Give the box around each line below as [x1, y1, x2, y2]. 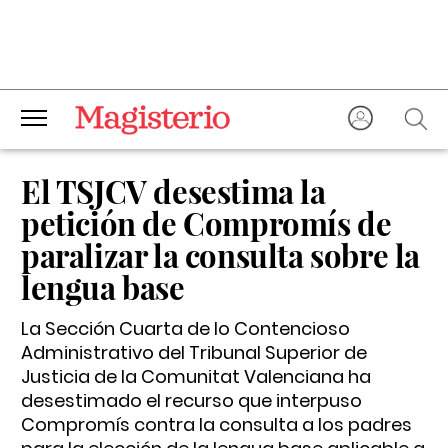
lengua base [21, 266, 185, 308]
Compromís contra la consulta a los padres [21, 412, 412, 437]
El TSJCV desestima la [21, 170, 326, 212]
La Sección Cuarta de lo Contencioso [21, 316, 350, 341]
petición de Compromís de [21, 202, 392, 244]
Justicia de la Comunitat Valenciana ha [21, 364, 371, 389]
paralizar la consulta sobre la [21, 234, 421, 276]
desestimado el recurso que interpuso [21, 388, 362, 413]
